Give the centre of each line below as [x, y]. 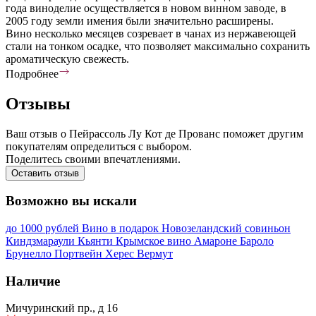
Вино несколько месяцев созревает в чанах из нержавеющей [151, 33]
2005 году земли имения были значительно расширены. [140, 20]
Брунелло [30, 253]
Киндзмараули [42, 241]
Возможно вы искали [71, 201]
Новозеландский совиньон [226, 228]
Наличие [33, 281]
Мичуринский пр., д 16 [62, 308]
